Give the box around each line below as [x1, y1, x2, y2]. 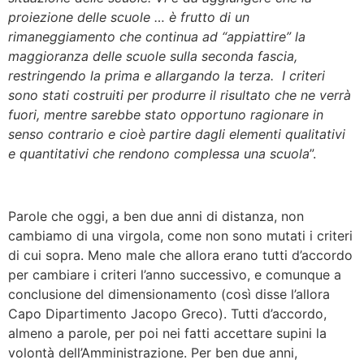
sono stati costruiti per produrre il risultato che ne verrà [8, 87, 351, 104]
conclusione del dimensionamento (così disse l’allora [8, 285, 330, 302]
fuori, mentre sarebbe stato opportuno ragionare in [8, 106, 323, 123]
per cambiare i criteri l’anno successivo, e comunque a [8, 266, 341, 283]
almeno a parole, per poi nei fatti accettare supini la [8, 324, 327, 341]
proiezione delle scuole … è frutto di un [8, 9, 249, 26]
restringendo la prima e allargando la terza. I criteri [8, 67, 325, 84]
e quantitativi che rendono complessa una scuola [8, 145, 310, 162]
